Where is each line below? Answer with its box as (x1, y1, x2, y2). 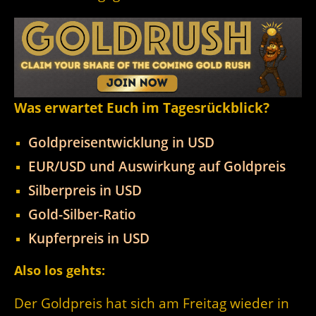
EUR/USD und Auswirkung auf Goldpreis (28, 157, 286, 175)
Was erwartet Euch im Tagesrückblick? (14, 98, 269, 116)
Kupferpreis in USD (28, 229, 150, 247)
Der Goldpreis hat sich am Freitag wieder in (14, 293, 289, 312)
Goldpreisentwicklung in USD (28, 133, 214, 151)
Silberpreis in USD (28, 181, 142, 199)
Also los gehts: (14, 261, 105, 279)
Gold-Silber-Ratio (28, 205, 136, 223)
